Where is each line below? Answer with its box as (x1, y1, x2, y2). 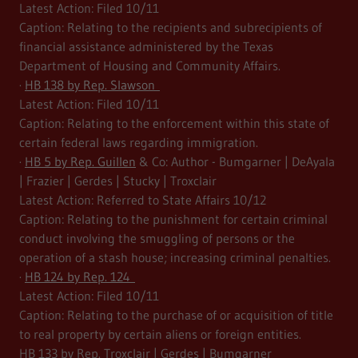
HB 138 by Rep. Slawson (25, 77, 160, 93)
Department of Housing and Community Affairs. (19, 58, 280, 74)
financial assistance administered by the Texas (19, 38, 273, 55)
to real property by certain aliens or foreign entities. (19, 326, 301, 343)
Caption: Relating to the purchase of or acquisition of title (19, 307, 333, 324)
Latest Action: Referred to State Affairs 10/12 (19, 192, 271, 209)
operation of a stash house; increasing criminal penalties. (19, 249, 331, 266)
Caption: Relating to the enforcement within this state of (19, 115, 329, 132)
